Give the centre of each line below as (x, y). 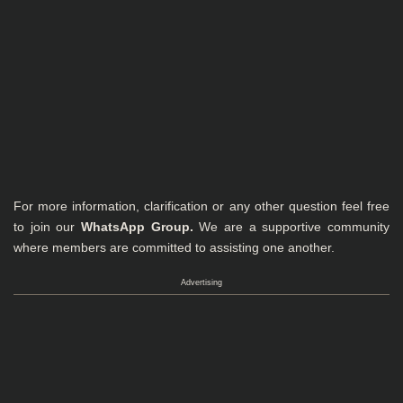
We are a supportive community (291, 227)
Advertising (201, 282)
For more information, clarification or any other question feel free (201, 206)
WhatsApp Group (135, 227)
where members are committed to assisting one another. (174, 247)
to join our (47, 227)
